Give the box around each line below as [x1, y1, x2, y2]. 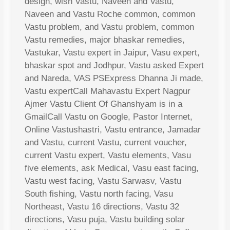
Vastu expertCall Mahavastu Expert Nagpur [25, 86, 190, 97]
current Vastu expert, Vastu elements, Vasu [25, 150, 191, 161]
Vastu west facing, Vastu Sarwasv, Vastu [25, 176, 181, 186]
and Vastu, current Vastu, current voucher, [25, 138, 187, 148]
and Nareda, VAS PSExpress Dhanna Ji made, [25, 73, 203, 84]
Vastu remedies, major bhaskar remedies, [25, 35, 185, 45]
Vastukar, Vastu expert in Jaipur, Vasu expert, [25, 48, 200, 58]
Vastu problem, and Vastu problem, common [25, 22, 194, 32]
